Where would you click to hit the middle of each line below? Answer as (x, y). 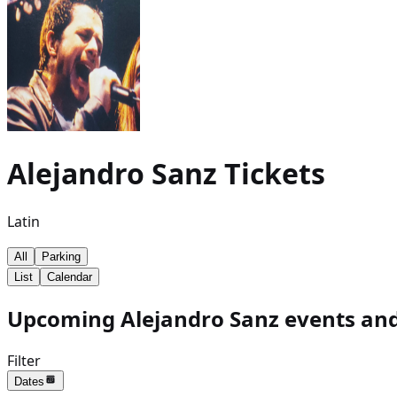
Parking (61, 256)
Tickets (271, 174)
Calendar (70, 276)
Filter (24, 360)
